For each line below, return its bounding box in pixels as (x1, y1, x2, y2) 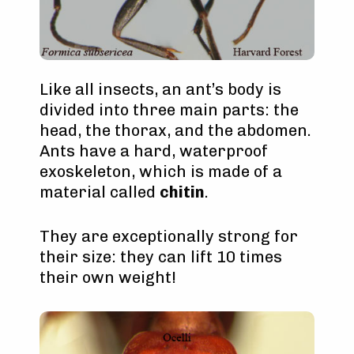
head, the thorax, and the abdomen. (40, 121, 311, 140)
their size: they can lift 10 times (40, 247, 282, 266)
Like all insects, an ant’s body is (40, 80, 281, 99)
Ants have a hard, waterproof (40, 141, 268, 160)
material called (40, 183, 160, 201)
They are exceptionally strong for (40, 227, 298, 246)
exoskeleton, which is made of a (40, 162, 282, 181)
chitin (160, 183, 205, 201)
